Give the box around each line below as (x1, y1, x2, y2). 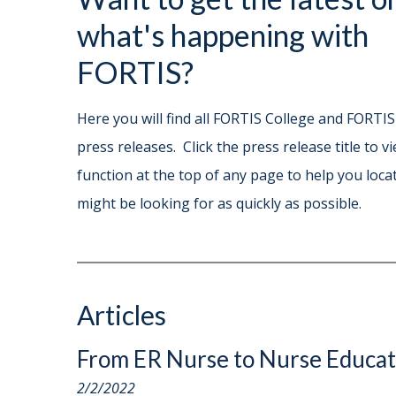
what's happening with (77, 17, 369, 53)
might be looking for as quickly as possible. (77, 194, 362, 213)
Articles (77, 299, 166, 331)
